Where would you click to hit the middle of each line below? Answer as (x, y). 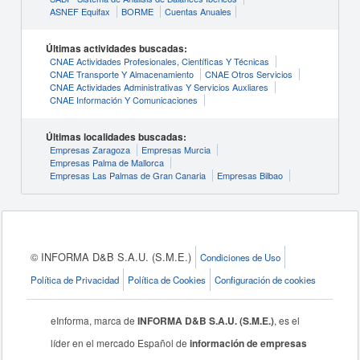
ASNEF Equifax (80, 11)
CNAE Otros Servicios (248, 74)
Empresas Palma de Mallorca (106, 162)
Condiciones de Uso (241, 257)
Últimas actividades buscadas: (116, 48)
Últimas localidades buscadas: (116, 137)
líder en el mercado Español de (121, 343)
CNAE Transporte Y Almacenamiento (121, 74)
